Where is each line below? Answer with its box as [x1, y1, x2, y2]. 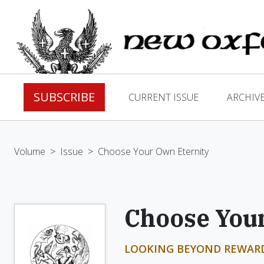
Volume [14, 145, 45, 158]
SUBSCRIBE [34, 89, 95, 105]
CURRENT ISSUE [128, 91, 199, 104]
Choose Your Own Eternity [98, 145, 209, 158]
